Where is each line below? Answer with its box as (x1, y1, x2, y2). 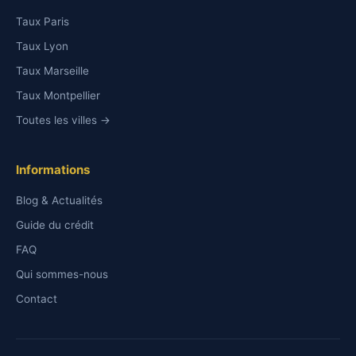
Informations (16, 162, 91, 177)
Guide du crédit (16, 219, 94, 231)
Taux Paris (16, 15, 69, 28)
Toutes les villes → (16, 114, 110, 126)
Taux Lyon (16, 40, 68, 52)
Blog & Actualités (16, 194, 103, 207)
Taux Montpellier (16, 89, 100, 102)
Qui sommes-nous (16, 268, 108, 281)
